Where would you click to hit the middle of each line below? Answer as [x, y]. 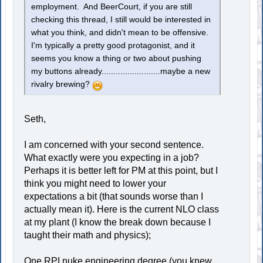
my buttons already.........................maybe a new [121, 71]
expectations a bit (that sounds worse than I [114, 196]
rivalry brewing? [62, 84]
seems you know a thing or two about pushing [117, 58]
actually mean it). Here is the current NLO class [122, 209]
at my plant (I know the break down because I [118, 222]
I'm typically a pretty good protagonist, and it [113, 45]
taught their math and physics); [88, 235]
